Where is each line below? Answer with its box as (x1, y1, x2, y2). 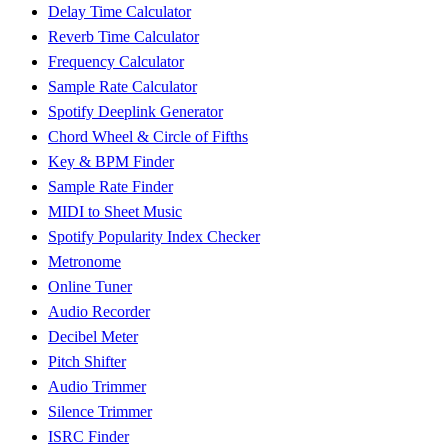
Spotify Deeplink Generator (48, 103, 223, 121)
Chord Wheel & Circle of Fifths (48, 128, 248, 146)
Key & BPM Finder (48, 153, 174, 171)
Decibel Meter (48, 328, 138, 346)
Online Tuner (48, 278, 132, 296)
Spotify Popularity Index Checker (48, 228, 260, 246)
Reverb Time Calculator (48, 28, 199, 46)
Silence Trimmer (48, 403, 152, 421)
